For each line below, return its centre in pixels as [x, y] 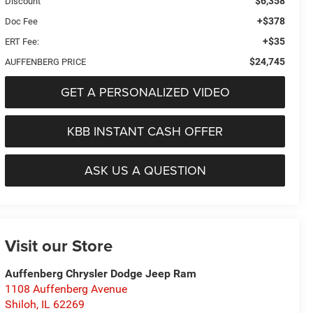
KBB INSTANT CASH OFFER [145, 131]
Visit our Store [59, 246]
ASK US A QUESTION [145, 170]
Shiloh [21, 305]
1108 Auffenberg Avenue [66, 289]
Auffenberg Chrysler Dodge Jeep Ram [101, 274]
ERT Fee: [22, 41]
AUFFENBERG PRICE [46, 61]
